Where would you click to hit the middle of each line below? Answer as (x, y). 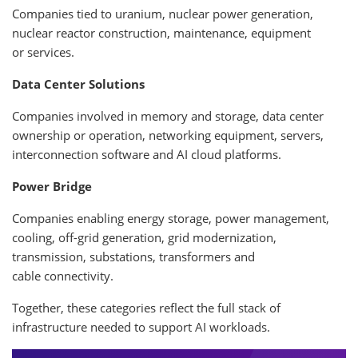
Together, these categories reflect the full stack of (146, 308)
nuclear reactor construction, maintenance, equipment (161, 33)
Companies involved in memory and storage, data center (168, 116)
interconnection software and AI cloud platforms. (147, 155)
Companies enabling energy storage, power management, (171, 219)
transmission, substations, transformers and (133, 257)
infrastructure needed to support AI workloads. (141, 327)
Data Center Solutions (78, 84)
